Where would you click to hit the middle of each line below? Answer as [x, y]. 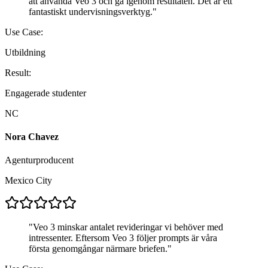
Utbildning [25, 52]
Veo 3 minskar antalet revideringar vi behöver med [128, 227]
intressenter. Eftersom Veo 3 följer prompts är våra [123, 238]
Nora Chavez [32, 137]
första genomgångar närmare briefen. [98, 249]
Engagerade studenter [45, 93]
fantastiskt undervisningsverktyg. [91, 11]
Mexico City [28, 181]
